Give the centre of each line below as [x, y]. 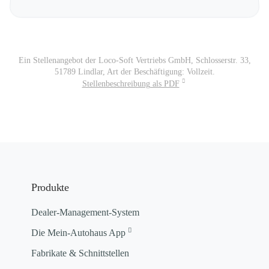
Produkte [50, 187]
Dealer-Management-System [85, 212]
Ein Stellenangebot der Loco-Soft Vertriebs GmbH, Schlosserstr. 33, [134, 61]
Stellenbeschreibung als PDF [131, 83]
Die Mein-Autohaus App [78, 233]
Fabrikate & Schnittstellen [80, 253]
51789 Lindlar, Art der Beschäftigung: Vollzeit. [134, 72]
